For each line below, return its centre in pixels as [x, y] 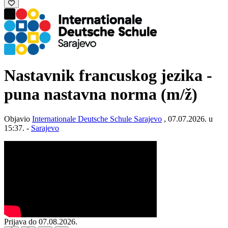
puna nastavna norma [82, 94]
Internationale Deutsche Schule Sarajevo [97, 119]
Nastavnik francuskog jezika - [108, 75]
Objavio [18, 119]
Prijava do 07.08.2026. [41, 222]
